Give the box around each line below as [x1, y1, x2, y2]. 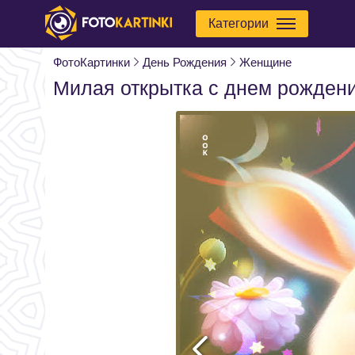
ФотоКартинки [53, 55, 130, 69]
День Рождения [143, 55, 227, 69]
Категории [208, 17, 269, 30]
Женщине [239, 55, 292, 69]
